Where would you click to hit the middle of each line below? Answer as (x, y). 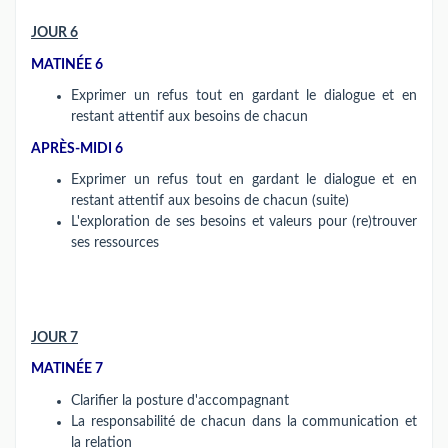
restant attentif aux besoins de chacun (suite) (210, 201)
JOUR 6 (54, 33)
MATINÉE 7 (67, 369)
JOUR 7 (54, 337)
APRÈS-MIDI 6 (77, 148)
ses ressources (115, 243)
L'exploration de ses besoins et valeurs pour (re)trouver (244, 222)
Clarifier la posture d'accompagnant (182, 400)
